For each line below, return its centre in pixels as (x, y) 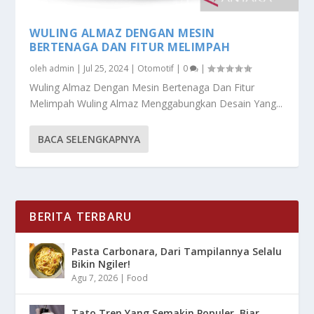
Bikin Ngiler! (101, 264)
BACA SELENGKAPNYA (89, 139)
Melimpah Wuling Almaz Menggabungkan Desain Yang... (156, 103)
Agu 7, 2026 (95, 278)
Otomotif (156, 68)
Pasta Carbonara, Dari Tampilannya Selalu (177, 251)
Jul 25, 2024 (106, 68)
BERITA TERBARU (81, 216)
